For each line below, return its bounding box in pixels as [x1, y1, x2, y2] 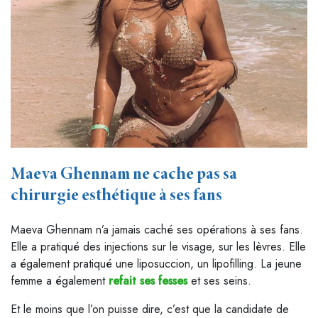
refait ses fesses [109, 272, 187, 289]
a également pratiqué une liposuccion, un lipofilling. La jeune [11, 255, 302, 272]
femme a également [11, 272, 109, 289]
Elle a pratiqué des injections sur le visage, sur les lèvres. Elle [11, 238, 306, 255]
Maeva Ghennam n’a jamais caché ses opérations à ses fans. [11, 221, 303, 238]
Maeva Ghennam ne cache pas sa [11, 165, 237, 184]
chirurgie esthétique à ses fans [11, 187, 222, 205]
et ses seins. [187, 272, 251, 289]
